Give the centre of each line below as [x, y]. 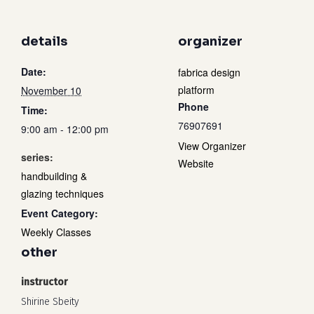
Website [196, 163]
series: [37, 157]
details [44, 41]
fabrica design [209, 72]
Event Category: [60, 213]
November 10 [51, 90]
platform [196, 90]
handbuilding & [54, 176]
